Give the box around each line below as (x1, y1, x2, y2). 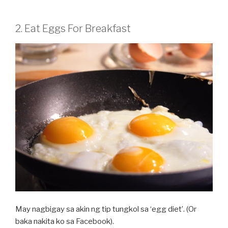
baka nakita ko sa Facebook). (15, 216, 114, 226)
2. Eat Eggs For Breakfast (15, 22, 131, 35)
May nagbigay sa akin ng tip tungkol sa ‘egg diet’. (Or (15, 204, 196, 214)
